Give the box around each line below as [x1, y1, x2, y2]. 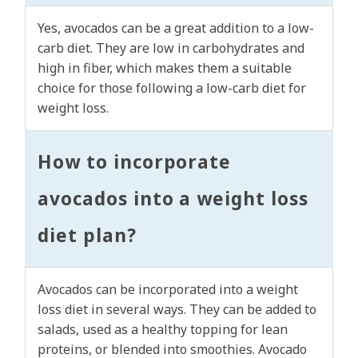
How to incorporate [38, 149, 232, 175]
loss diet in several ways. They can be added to [38, 300, 316, 319]
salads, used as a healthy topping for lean [38, 320, 288, 339]
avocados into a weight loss [38, 186, 308, 212]
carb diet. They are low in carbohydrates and [38, 39, 304, 58]
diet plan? [38, 223, 137, 249]
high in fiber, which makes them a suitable [38, 59, 292, 78]
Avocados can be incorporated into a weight [38, 280, 298, 299]
